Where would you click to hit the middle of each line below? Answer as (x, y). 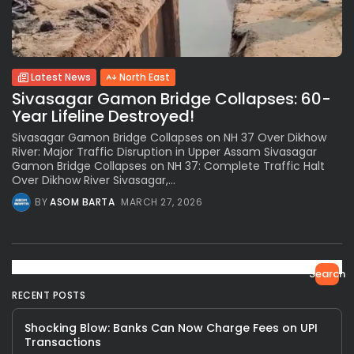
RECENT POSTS (49, 296)
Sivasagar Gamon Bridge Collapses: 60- (171, 99)
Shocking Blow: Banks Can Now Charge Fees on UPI (171, 328)
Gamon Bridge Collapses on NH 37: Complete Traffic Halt (168, 166)
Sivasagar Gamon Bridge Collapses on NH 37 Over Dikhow (169, 138)
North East (145, 77)
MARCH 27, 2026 (162, 202)
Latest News (61, 77)
